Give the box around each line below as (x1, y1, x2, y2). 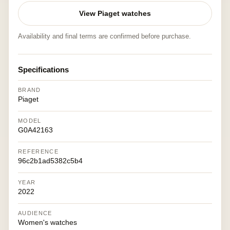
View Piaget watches (79, 9, 151, 17)
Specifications (18, 65, 69, 74)
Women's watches (18, 218, 77, 226)
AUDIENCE (18, 210, 52, 216)
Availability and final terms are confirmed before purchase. (18, 32, 191, 40)
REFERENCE (18, 148, 59, 155)
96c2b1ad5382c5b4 (18, 157, 83, 165)
